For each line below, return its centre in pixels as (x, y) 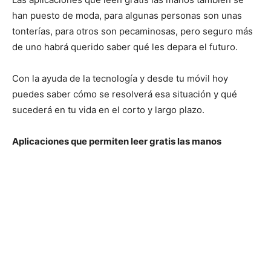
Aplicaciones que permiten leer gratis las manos (117, 141)
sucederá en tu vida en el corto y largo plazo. (109, 110)
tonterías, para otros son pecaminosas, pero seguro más (132, 31)
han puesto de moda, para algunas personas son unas (127, 15)
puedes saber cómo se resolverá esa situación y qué (125, 94)
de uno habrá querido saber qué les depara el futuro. (125, 47)
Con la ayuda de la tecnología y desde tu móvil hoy (120, 78)
